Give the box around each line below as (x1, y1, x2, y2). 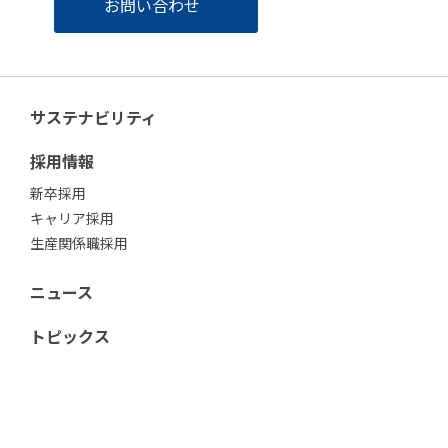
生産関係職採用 (29, 233, 128, 254)
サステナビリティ (29, 105, 157, 130)
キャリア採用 (29, 208, 114, 229)
